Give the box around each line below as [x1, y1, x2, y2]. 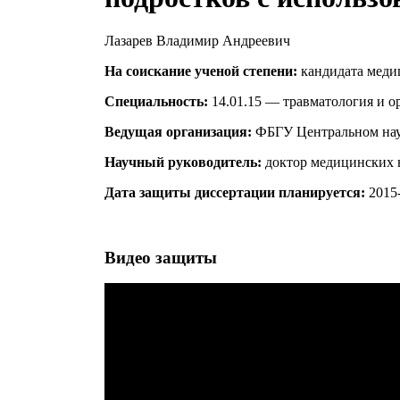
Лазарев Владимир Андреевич [104, 32, 290, 48]
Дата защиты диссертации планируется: [104, 184, 365, 200]
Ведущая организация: [104, 123, 252, 139]
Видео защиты [104, 247, 217, 267]
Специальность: [104, 93, 208, 109]
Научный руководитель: [104, 154, 262, 170]
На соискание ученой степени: [104, 62, 297, 79]
